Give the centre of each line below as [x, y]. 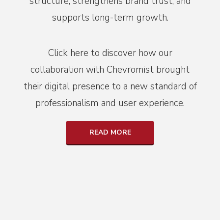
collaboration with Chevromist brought [110, 70]
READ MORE [110, 133]
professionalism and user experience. [110, 103]
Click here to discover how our [110, 53]
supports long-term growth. [110, 18]
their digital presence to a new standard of [110, 87]
